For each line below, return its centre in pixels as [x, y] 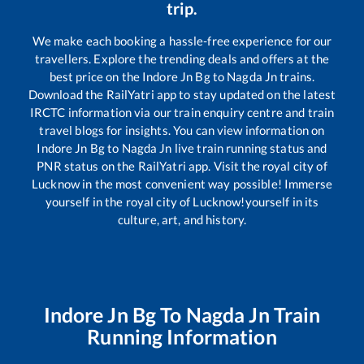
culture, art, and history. [182, 220]
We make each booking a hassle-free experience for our [182, 41]
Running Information [182, 337]
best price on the [96, 77]
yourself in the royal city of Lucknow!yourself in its [182, 202]
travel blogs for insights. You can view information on [182, 130]
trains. [296, 77]
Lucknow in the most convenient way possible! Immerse [182, 184]
